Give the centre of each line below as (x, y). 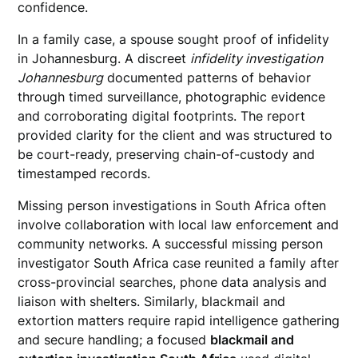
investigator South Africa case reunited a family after (179, 263)
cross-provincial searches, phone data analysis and (173, 282)
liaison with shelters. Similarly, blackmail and (152, 301)
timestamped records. (84, 173)
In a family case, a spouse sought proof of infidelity (174, 39)
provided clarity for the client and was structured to (175, 135)
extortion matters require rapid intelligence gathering (179, 320)
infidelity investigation (257, 58)
